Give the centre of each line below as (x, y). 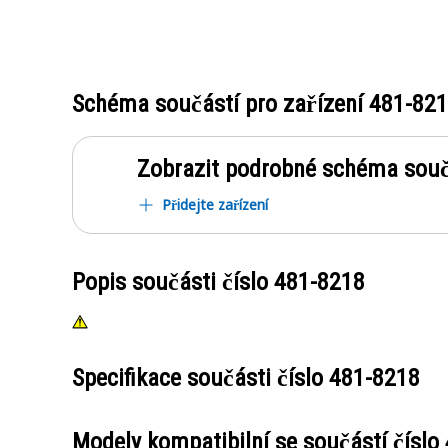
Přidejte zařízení (215, 204)
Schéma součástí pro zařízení (220, 104)
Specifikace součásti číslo (200, 378)
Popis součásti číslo (173, 282)
